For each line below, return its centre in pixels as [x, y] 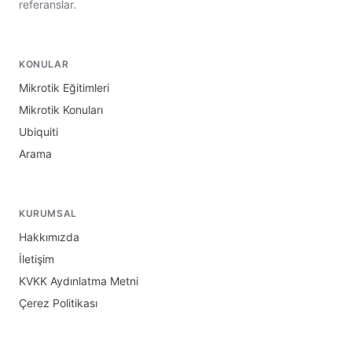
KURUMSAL [48, 213]
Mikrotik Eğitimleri [64, 87]
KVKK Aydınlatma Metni [79, 280]
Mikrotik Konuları [61, 109]
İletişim [37, 258]
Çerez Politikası [58, 302]
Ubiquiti [38, 131]
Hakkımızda [49, 236]
